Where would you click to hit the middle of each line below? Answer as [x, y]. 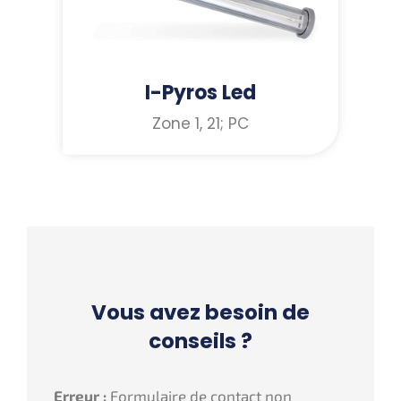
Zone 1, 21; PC [200, 124]
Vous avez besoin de [200, 313]
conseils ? [200, 341]
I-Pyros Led [200, 93]
